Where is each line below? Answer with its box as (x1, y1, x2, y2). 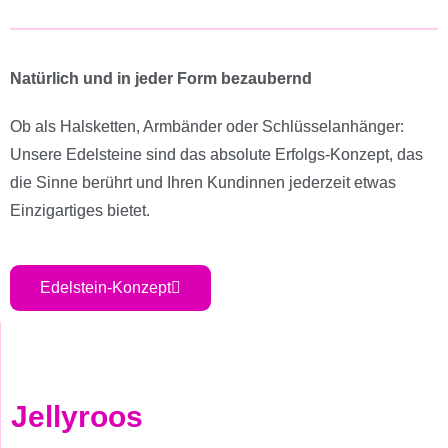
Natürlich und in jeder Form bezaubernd (10, 70, 316, 87)
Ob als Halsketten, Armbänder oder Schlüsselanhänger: (10, 118, 404, 135)
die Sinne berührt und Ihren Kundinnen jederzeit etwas (10, 174, 396, 191)
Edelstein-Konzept (40, 279, 171, 296)
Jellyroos (11, 400, 143, 433)
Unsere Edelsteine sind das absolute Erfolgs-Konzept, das (10, 146, 423, 163)
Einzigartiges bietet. (10, 202, 150, 219)
